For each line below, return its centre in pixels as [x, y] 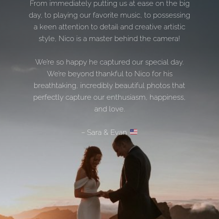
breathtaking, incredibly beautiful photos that [109, 85]
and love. [109, 109]
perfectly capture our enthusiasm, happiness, [109, 97]
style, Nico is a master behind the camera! [109, 38]
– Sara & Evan [105, 132]
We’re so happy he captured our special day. [109, 62]
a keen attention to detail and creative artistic [109, 27]
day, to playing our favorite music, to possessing [109, 15]
